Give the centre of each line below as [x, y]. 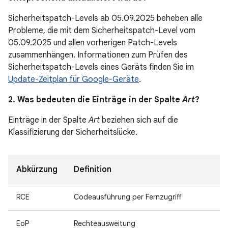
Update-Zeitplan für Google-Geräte [74, 79]
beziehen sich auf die [139, 120]
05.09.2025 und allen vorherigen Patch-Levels [93, 43]
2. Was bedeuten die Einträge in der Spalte [95, 100]
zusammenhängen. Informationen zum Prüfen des [98, 55]
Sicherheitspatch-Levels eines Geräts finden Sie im [101, 67]
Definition [93, 169]
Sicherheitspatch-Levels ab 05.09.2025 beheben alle [105, 18]
